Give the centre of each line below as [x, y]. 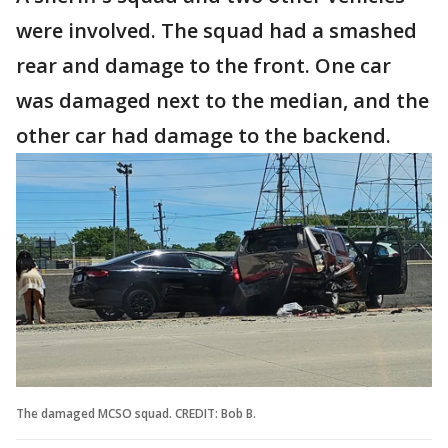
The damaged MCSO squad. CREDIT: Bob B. [136, 413]
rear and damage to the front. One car [203, 65]
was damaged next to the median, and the [222, 100]
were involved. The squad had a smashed [216, 30]
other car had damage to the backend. [203, 135]
